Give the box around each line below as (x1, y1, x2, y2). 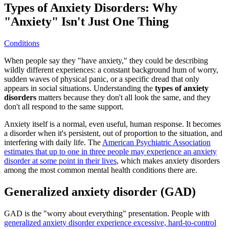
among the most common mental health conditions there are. (4, 165, 197, 174)
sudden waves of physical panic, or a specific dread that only (4, 74, 199, 83)
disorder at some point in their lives (4, 156, 117, 165)
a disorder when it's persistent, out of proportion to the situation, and (4, 128, 222, 138)
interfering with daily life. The (4, 138, 102, 147)
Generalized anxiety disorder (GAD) (4, 185, 196, 198)
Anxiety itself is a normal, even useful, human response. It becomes (4, 119, 221, 128)
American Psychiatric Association (102, 138, 211, 147)
